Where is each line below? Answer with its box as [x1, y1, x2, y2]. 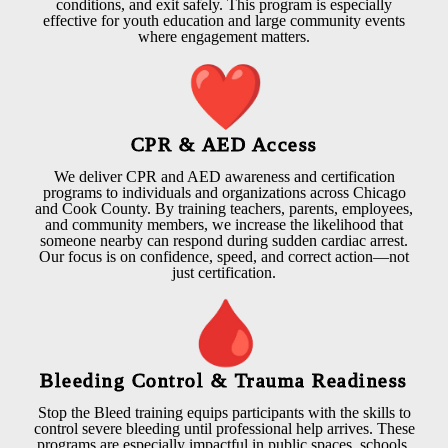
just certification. [172, 264, 276, 282]
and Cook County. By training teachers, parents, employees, [35, 200, 413, 218]
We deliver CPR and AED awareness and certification [53, 168, 395, 186]
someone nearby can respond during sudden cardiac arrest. [40, 232, 408, 250]
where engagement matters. [138, 28, 310, 46]
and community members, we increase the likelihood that [45, 216, 403, 234]
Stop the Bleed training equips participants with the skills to [37, 404, 411, 422]
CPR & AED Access [130, 133, 318, 156]
